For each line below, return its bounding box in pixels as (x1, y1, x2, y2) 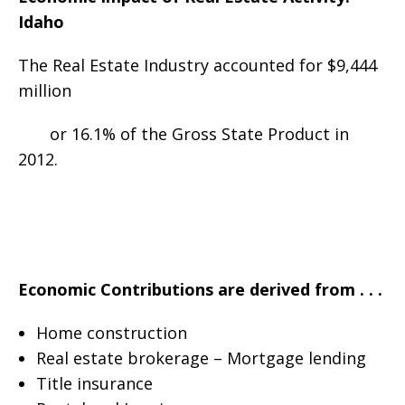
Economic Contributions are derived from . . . (18, 278, 382, 301)
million (18, 80, 71, 102)
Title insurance (35, 372, 153, 395)
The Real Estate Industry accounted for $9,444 (18, 54, 377, 77)
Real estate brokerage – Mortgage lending (35, 347, 366, 370)
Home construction (35, 322, 187, 344)
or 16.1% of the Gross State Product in (18, 123, 349, 146)
